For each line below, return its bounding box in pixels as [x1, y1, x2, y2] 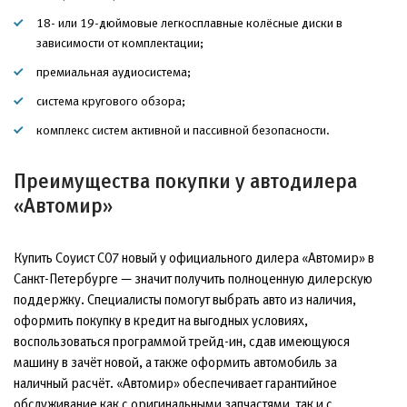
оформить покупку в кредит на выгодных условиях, [14, 312, 308, 328]
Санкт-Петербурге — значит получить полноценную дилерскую [14, 270, 372, 286]
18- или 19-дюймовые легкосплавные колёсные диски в [36, 15, 342, 30]
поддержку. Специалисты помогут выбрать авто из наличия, [14, 291, 356, 307]
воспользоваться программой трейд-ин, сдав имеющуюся [14, 333, 350, 349]
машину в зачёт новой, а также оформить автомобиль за [14, 353, 337, 370]
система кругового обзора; [36, 93, 185, 108]
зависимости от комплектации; [36, 35, 203, 50]
